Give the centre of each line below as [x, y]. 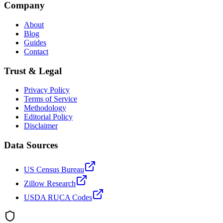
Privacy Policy [47, 90]
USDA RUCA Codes [58, 197]
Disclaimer [41, 126]
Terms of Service [51, 99]
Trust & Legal [33, 71]
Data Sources [31, 145]
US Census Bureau [54, 169]
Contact [36, 51]
